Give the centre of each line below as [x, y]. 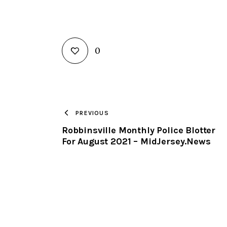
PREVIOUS [92, 113]
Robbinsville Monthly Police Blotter [139, 130]
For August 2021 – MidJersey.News [136, 141]
